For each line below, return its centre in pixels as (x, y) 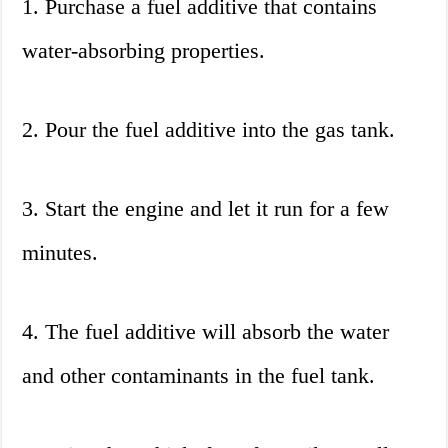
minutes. (60, 253)
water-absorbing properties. (144, 51)
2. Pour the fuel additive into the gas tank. (209, 130)
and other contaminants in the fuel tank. (199, 376)
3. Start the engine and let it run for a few (206, 209)
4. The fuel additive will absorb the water (206, 332)
